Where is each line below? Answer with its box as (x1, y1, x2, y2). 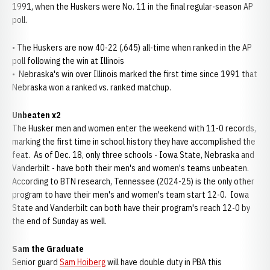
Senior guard (12, 257, 60, 268)
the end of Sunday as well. (12, 216, 107, 227)
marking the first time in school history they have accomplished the (12, 136, 256, 147)
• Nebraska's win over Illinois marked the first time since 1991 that (12, 69, 257, 80)
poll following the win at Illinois (12, 55, 124, 66)
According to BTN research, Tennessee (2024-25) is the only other (12, 176, 254, 187)
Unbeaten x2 (12, 110, 61, 121)
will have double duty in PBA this (105, 257, 222, 268)
